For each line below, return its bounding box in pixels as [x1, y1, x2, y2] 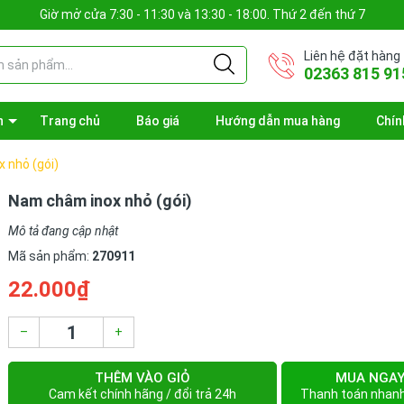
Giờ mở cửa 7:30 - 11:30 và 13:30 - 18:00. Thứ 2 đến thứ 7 [39, 7, 365, 22]
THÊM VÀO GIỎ [95, 370, 191, 386]
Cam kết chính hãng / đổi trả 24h [49, 387, 237, 401]
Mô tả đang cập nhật [8, 224, 118, 238]
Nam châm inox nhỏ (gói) [8, 191, 192, 210]
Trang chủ [40, 114, 100, 128]
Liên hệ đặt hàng [304, 49, 400, 63]
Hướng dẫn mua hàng [216, 114, 340, 128]
